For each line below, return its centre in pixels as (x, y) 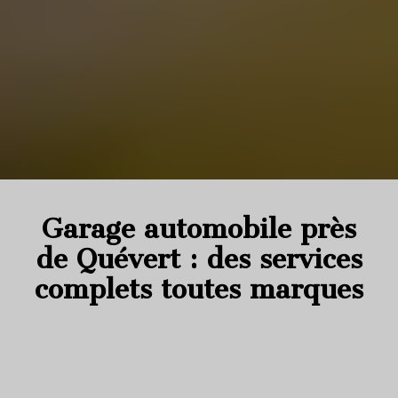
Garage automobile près (199, 228)
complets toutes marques (199, 289)
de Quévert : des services (199, 259)
